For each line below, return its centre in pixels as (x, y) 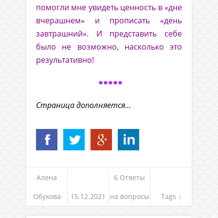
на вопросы (129, 197)
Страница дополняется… (84, 105)
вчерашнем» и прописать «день (109, 21)
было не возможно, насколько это (109, 47)
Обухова (47, 197)
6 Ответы (129, 178)
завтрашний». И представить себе (109, 34)
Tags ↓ (171, 197)
